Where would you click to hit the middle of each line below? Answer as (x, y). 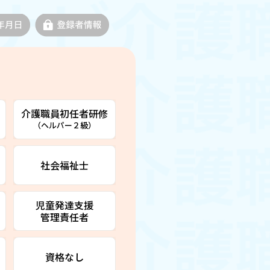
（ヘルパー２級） (64, 125)
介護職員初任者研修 (64, 113)
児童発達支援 (64, 205)
